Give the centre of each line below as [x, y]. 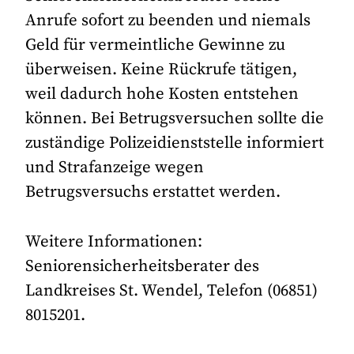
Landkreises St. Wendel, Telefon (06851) [172, 290]
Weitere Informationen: [114, 241]
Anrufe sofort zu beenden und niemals [168, 21]
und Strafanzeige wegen [115, 168]
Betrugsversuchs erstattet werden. [153, 192]
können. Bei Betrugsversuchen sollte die [175, 119]
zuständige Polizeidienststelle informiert [175, 143]
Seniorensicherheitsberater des [143, 266]
